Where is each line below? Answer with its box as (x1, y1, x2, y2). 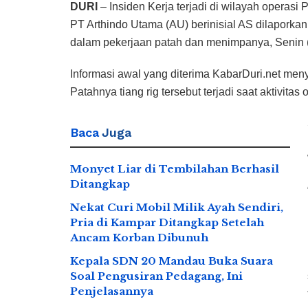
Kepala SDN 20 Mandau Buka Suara (70, 254, 273, 267)
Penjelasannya (70, 284, 153, 298)
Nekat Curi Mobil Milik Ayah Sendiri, (70, 200, 283, 214)
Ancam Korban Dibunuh (70, 230, 208, 244)
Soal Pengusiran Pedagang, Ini (70, 269, 243, 283)
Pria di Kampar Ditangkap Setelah (70, 215, 264, 229)
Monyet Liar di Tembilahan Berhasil (70, 162, 279, 175)
